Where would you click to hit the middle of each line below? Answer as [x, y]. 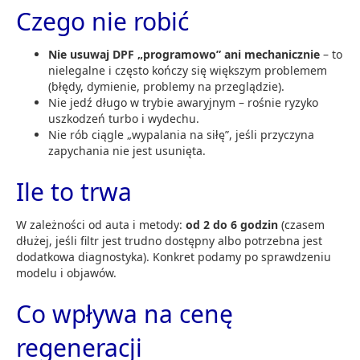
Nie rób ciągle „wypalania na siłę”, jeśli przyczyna [181, 134]
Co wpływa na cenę [125, 313]
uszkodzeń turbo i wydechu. [124, 118]
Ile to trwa [74, 191]
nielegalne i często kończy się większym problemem [188, 70]
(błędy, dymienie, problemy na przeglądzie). [166, 86]
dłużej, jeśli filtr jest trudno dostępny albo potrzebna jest [169, 240]
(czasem [301, 224]
